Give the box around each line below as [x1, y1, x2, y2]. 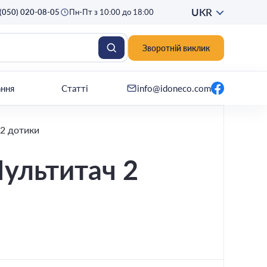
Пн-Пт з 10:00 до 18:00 [69, 7, 154, 17]
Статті [61, 82, 89, 94]
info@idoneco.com [137, 82, 211, 94]
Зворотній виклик [142, 42, 210, 53]
